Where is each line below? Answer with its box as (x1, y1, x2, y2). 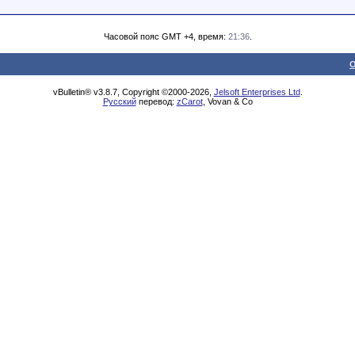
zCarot (176, 97, 203, 106)
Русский (102, 97, 136, 106)
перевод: (136, 97, 177, 106)
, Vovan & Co (202, 97, 253, 106)
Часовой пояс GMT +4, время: (103, 32, 228, 41)
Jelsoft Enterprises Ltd (213, 87, 300, 97)
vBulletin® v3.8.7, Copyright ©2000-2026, (52, 87, 214, 97)
